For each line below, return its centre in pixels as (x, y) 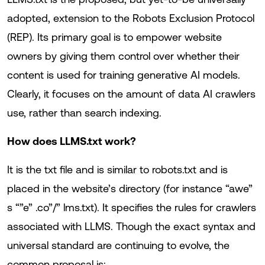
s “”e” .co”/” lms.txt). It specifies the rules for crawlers (132, 207)
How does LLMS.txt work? (72, 141)
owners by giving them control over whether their (123, 56)
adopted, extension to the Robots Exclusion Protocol (131, 18)
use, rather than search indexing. (84, 113)
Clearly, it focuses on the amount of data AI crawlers (131, 94)
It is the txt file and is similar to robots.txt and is (117, 169)
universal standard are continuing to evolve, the (118, 245)
